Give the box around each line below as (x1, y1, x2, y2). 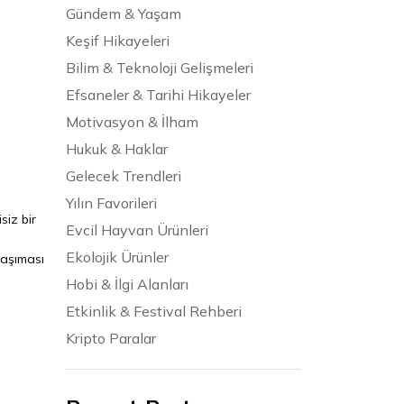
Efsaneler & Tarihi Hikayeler (66, 85, 251, 104)
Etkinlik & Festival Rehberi (66, 301, 242, 320)
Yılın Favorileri (66, 193, 157, 212)
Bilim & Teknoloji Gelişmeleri (66, 58, 253, 77)
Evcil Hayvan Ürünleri (66, 220, 208, 239)
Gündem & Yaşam (66, 4, 181, 23)
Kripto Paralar (66, 328, 156, 347)
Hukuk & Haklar (66, 139, 168, 158)
